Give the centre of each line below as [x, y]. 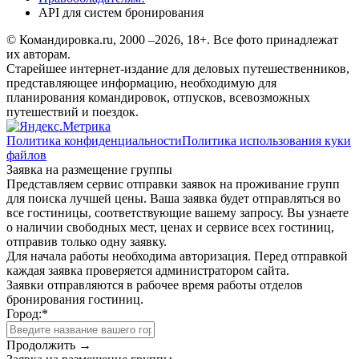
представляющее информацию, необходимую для [141, 83]
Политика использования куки [266, 140]
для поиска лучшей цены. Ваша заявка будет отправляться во [173, 198]
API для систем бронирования [121, 12]
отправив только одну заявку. [87, 241]
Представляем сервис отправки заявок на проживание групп [173, 184]
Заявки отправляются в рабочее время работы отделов [155, 284]
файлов [26, 155]
